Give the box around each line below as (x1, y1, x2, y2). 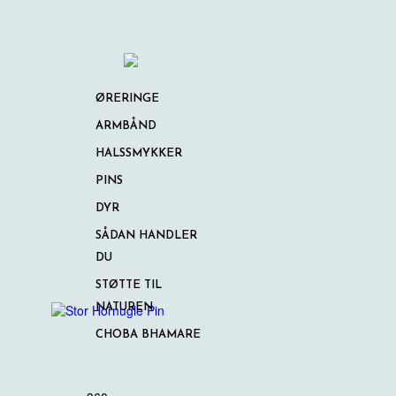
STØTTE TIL (95, 279, 162, 291)
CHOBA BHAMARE (95, 329, 201, 340)
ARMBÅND (95, 120, 156, 132)
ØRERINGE (95, 93, 159, 104)
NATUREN (95, 301, 153, 313)
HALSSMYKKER (95, 148, 182, 159)
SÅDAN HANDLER (95, 230, 197, 241)
